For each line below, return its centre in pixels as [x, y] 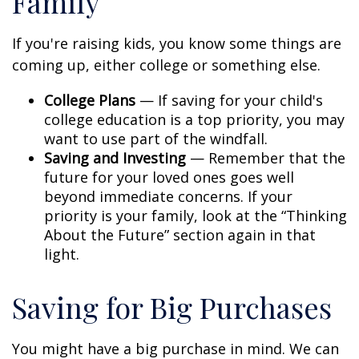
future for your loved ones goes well [169, 177]
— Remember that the [266, 158]
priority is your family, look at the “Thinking [196, 216]
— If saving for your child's [229, 100]
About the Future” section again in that [180, 235]
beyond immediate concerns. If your [168, 196]
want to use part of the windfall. [156, 139]
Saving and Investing [115, 158]
